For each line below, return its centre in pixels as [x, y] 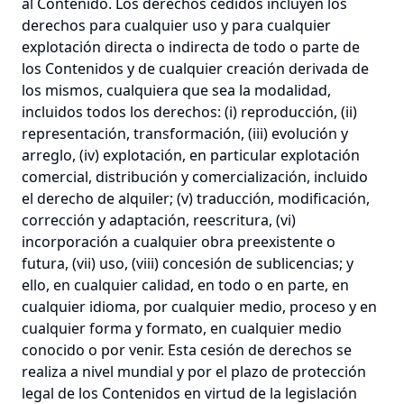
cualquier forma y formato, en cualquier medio [182, 328]
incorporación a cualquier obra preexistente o [179, 242]
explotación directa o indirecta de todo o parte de [191, 47]
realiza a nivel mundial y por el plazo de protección [194, 372]
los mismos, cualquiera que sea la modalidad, [176, 90]
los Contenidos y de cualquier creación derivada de [195, 69]
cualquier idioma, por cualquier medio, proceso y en [199, 307]
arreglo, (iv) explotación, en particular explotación [191, 155]
